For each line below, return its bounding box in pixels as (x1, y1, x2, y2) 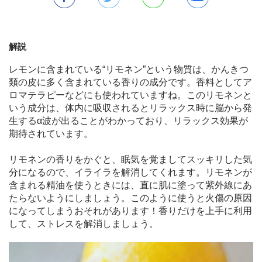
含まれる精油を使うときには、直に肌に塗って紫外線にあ (9, 180, 252, 190)
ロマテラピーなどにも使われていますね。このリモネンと (9, 90, 252, 100)
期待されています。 (9, 129, 93, 139)
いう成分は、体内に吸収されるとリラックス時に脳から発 (9, 103, 252, 113)
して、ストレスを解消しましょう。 (9, 219, 158, 229)
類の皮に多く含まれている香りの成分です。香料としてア (9, 77, 252, 87)
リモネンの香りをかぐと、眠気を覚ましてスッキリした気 (9, 154, 252, 164)
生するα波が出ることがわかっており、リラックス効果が (9, 116, 248, 126)
